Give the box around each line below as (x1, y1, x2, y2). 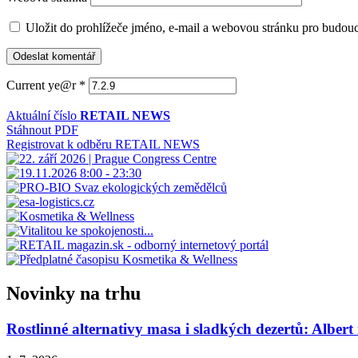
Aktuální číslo (6, 109, 80, 123)
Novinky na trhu (6, 283, 141, 304)
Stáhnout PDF (6, 123, 78, 137)
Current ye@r (6, 78, 79, 93)
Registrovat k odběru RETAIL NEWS (6, 137, 200, 152)
